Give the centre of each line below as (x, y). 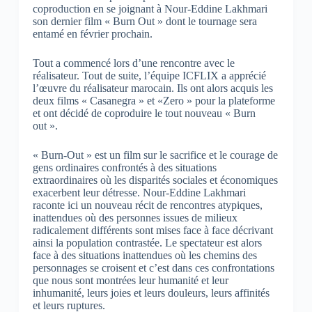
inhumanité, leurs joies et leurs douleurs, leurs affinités (151, 292)
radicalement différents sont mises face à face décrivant (153, 230)
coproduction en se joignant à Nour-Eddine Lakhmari (150, 8)
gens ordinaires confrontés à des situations (124, 167)
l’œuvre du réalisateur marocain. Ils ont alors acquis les (153, 88)
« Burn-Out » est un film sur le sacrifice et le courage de (155, 155)
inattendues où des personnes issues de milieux (135, 217)
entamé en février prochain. (92, 33)
